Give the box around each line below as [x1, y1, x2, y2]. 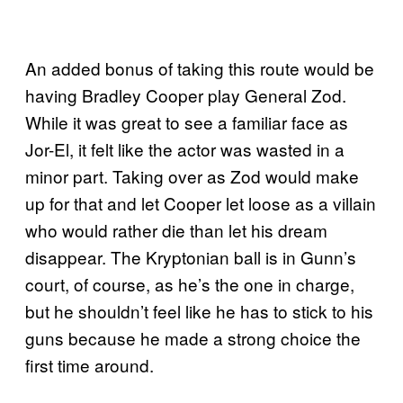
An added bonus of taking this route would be [25, 55, 374, 80]
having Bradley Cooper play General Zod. [25, 82, 346, 107]
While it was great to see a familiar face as [25, 109, 348, 134]
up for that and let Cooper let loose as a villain [25, 190, 376, 215]
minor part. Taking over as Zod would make [25, 163, 359, 188]
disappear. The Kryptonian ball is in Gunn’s [25, 244, 356, 269]
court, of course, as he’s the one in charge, [25, 271, 354, 296]
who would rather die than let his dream [25, 217, 327, 242]
